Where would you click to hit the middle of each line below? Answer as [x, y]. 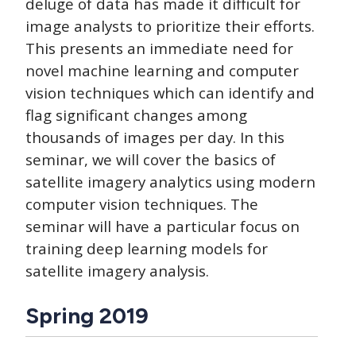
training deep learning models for [147, 248]
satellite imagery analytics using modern [170, 181]
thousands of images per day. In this [155, 137]
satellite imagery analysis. [117, 270]
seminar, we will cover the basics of [151, 159]
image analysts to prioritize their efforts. [170, 25]
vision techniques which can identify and [170, 92]
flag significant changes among [136, 114]
